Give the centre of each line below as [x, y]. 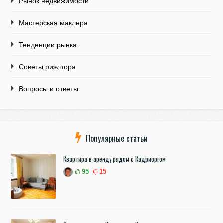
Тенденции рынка [48, 45]
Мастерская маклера [54, 23]
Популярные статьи [117, 139]
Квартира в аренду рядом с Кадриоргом [115, 159]
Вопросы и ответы [49, 89]
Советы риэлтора [48, 67]
